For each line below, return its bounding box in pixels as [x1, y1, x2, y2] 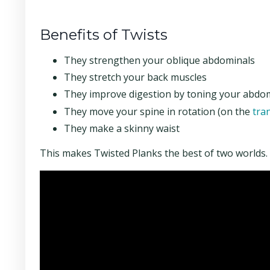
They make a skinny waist [64, 121, 180, 135]
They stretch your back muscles [64, 71, 207, 84]
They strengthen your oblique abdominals [64, 54, 255, 67]
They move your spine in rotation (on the [64, 104, 253, 118]
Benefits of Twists [40, 26, 168, 44]
